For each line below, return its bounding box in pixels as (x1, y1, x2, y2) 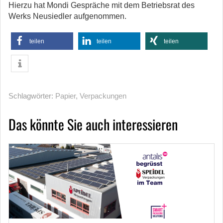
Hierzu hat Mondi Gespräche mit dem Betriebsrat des (8, 1, 195, 9)
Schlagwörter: (8, 92, 55, 100)
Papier (55, 92, 76, 100)
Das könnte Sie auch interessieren (8, 114, 178, 134)
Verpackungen (80, 92, 126, 100)
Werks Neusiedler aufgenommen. (8, 12, 126, 20)
